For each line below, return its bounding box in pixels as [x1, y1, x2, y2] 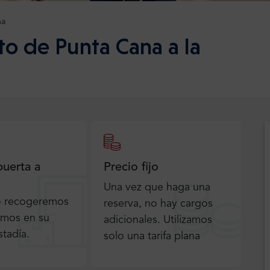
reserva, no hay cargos [104, 198, 213, 210]
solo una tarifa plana [104, 231, 201, 242]
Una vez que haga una [104, 182, 211, 193]
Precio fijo [104, 162, 159, 174]
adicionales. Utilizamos [104, 215, 213, 226]
